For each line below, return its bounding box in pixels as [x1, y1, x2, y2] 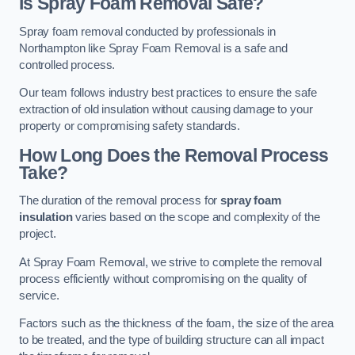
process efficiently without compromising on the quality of [19, 272, 307, 285]
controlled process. [19, 58, 116, 71]
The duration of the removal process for [19, 194, 221, 208]
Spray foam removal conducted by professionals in [19, 25, 277, 38]
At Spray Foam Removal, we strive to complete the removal [19, 255, 322, 269]
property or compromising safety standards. [19, 120, 240, 133]
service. [19, 288, 59, 302]
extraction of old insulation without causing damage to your [19, 103, 313, 116]
